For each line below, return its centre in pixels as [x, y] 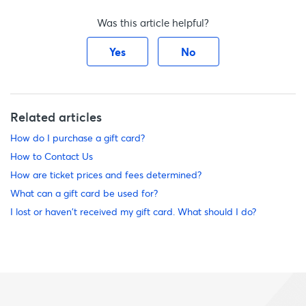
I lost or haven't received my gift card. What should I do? [133, 211]
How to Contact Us [52, 156]
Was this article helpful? [153, 23]
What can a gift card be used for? [84, 193]
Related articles [56, 117]
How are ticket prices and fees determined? [106, 175]
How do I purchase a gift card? [78, 138]
